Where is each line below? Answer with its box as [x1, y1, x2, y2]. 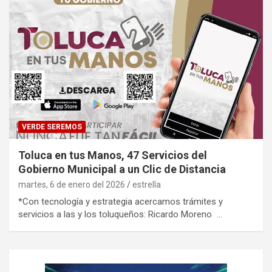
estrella [132, 180, 161, 190]
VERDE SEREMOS [22, 123, 82, 132]
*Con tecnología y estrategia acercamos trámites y [18, 196, 223, 208]
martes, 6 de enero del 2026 [18, 180, 125, 190]
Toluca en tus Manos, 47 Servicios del [18, 149, 207, 162]
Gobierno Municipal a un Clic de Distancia [18, 163, 226, 176]
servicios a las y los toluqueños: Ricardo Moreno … [18, 209, 222, 220]
